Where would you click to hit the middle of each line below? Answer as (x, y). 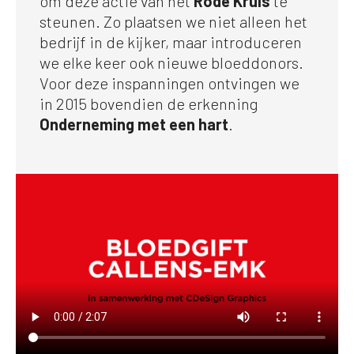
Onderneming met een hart (134, 124)
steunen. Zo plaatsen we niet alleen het (173, 21)
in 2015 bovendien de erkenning (149, 103)
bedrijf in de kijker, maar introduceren (171, 41)
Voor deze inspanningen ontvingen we (169, 83)
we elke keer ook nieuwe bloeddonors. (171, 62)
